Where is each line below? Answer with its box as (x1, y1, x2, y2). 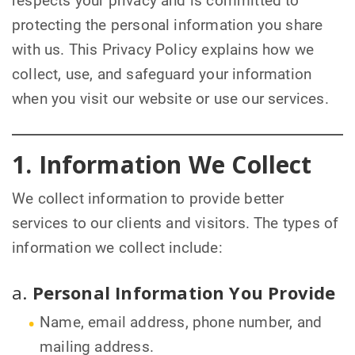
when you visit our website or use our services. (12, 90, 329, 109)
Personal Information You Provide (32, 280, 336, 304)
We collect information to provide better (12, 189, 284, 208)
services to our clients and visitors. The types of (12, 214, 339, 232)
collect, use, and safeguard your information (12, 66, 312, 84)
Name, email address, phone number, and (40, 314, 323, 332)
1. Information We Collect (12, 148, 312, 181)
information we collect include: (12, 239, 223, 257)
